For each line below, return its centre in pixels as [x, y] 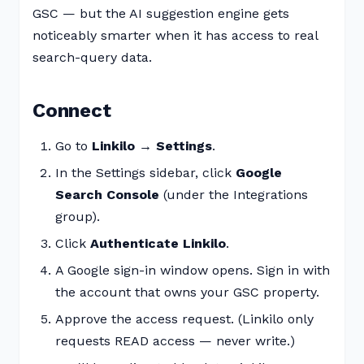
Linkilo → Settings [152, 146]
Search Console [107, 195]
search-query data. [92, 57]
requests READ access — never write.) [175, 341]
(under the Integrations [234, 195]
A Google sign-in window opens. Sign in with [193, 270]
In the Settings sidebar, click [145, 173]
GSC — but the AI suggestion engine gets [161, 13]
